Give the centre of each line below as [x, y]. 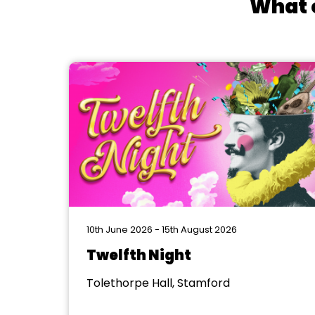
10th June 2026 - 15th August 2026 [161, 230]
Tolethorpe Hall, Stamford [158, 283]
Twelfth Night [139, 255]
